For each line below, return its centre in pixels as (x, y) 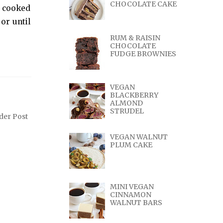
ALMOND (127, 103)
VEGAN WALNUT (139, 137)
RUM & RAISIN (135, 38)
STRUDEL (127, 111)
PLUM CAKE (131, 145)
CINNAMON (131, 194)
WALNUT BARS (136, 202)
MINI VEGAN (132, 186)
